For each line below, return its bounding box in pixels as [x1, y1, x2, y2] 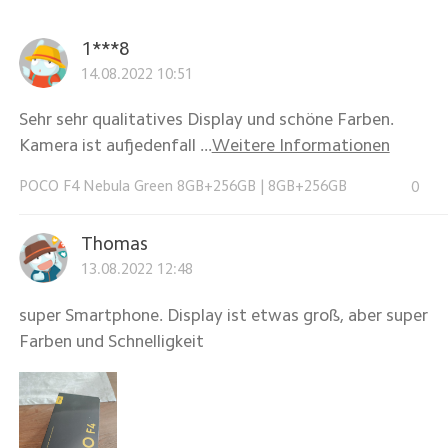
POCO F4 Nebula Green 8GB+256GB [18, 178, 256, 194]
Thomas [80, 234, 148, 254]
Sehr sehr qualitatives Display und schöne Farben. [18, 110, 394, 129]
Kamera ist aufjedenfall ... [18, 136, 212, 155]
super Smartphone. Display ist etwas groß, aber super [18, 305, 428, 324]
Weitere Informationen [211, 136, 390, 155]
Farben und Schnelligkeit [18, 331, 204, 350]
